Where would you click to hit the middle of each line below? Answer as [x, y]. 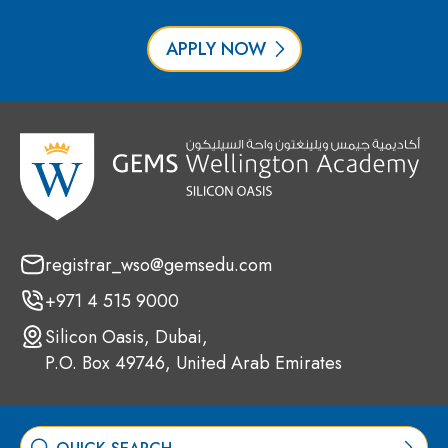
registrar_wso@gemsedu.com [158, 265]
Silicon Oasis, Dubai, [126, 337]
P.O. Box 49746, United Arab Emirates [193, 363]
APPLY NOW [216, 48]
